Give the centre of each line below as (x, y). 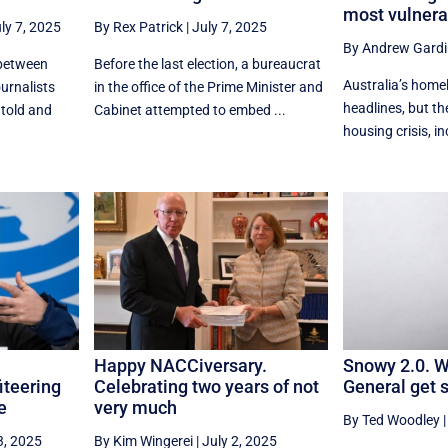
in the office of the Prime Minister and (209, 86)
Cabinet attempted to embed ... (190, 109)
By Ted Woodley (391, 420)
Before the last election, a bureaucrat (208, 63)
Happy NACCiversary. (181, 366)
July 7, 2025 (230, 26)
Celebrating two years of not (207, 387)
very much (136, 408)
